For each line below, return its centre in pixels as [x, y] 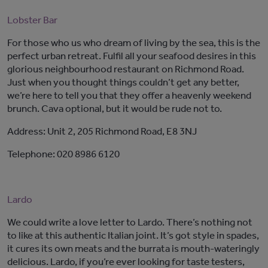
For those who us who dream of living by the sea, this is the [134, 42]
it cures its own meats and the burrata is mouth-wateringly [133, 248]
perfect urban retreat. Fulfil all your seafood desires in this [132, 56]
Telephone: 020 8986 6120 [63, 154]
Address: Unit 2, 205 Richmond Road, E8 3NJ [102, 131]
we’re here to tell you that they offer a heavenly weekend [129, 95]
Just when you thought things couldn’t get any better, [123, 82]
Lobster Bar [32, 20]
